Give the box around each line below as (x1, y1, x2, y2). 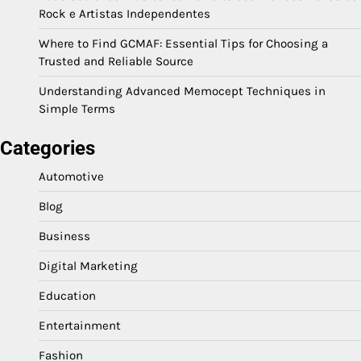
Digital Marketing (39, 258, 138, 273)
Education (39, 288, 96, 303)
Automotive (39, 168, 104, 184)
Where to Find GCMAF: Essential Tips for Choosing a (39, 35, 328, 51)
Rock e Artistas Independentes (39, 6, 210, 21)
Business (39, 228, 90, 243)
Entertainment (39, 317, 121, 333)
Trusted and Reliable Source (39, 53, 193, 68)
